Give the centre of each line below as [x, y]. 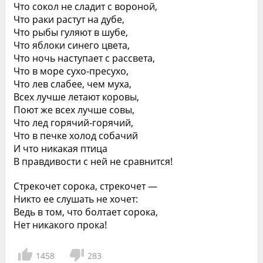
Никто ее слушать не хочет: [75, 199]
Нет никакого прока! [60, 225]
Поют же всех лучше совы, [74, 110]
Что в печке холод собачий [75, 136]
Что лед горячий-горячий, [73, 123]
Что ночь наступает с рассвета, [84, 58]
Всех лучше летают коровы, [76, 97]
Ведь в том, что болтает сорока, [85, 212]
